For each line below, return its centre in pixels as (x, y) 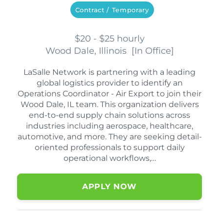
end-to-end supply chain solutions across (109, 115)
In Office (153, 51)
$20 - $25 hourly (109, 39)
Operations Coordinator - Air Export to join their (109, 94)
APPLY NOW (109, 187)
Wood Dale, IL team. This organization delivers (109, 105)
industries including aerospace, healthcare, (109, 126)
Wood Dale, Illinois (88, 51)
